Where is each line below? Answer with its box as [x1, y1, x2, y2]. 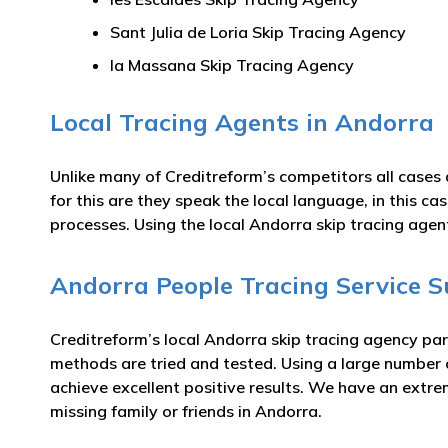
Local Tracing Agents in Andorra [50, 107, 434, 137]
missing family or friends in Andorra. [50, 401, 322, 421]
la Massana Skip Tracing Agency [110, 55, 354, 75]
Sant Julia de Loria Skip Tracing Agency [110, 22, 406, 42]
